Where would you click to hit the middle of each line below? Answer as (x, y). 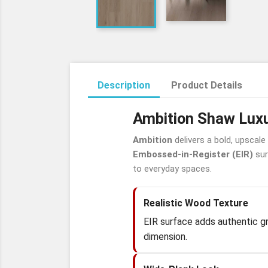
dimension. (165, 237)
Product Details (207, 85)
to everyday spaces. (172, 169)
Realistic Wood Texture (196, 203)
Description (124, 85)
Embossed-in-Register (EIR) (193, 154)
